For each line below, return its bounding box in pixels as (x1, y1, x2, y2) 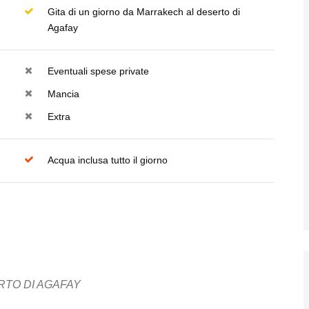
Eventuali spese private (47, 66, 149, 77)
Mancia (47, 88, 79, 99)
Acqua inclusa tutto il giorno (47, 154, 168, 166)
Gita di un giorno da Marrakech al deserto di (47, 6, 240, 17)
